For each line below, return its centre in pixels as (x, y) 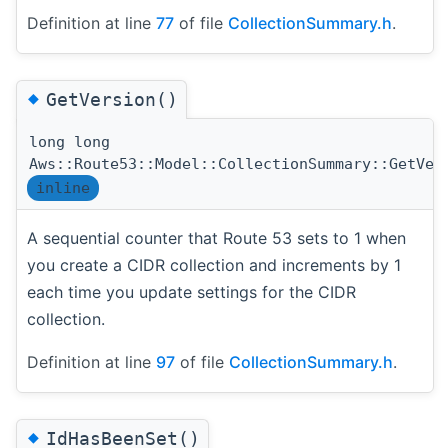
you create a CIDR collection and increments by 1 (214, 264)
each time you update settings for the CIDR (191, 291)
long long (69, 141)
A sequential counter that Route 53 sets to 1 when (216, 237)
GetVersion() (112, 99)
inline (63, 187)
